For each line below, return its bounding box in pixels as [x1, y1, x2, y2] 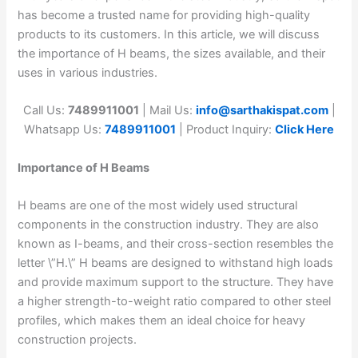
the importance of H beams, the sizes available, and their [18, 46, 326, 61]
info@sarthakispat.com [195, 103, 328, 118]
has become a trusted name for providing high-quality [18, 7, 311, 22]
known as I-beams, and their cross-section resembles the [18, 236, 334, 251]
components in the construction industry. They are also [18, 217, 320, 232]
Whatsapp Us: [24, 122, 105, 137]
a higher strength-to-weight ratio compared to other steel [18, 293, 332, 308]
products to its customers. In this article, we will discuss [18, 26, 320, 42]
